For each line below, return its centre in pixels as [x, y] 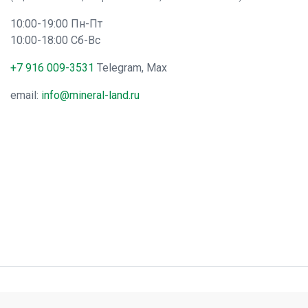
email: [26, 95]
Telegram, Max [131, 68]
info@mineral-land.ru [90, 95]
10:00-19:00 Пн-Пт [56, 24]
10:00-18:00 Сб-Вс [55, 40]
